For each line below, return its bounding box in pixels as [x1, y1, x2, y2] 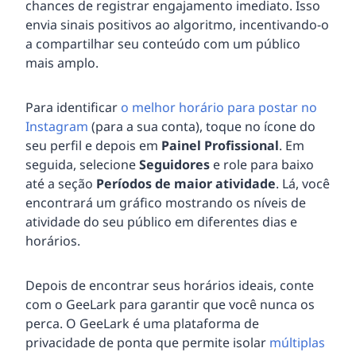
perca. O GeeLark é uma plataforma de [25, 314, 259, 332]
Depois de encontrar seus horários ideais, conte [25, 276, 314, 294]
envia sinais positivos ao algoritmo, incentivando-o [25, 15, 329, 33]
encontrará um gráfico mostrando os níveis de [25, 193, 306, 211]
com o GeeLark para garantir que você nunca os [25, 295, 315, 313]
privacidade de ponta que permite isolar [25, 333, 269, 351]
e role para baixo [210, 155, 314, 173]
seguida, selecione [25, 155, 139, 173]
